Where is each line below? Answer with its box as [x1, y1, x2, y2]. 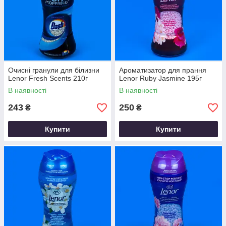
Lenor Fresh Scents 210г [8, 74, 88, 82]
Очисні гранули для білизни [8, 66, 99, 74]
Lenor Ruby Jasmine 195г [119, 74, 202, 82]
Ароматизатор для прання [119, 66, 206, 74]
